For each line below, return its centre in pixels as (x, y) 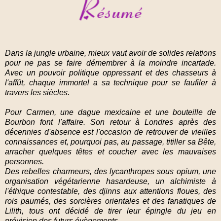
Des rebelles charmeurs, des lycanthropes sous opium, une (110, 171)
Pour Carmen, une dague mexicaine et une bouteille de (110, 112)
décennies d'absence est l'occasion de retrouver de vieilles (110, 132)
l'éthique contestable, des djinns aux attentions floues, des (110, 191)
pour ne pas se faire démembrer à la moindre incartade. (110, 63)
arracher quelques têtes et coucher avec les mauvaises (110, 151)
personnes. (25, 161)
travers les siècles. (38, 92)
